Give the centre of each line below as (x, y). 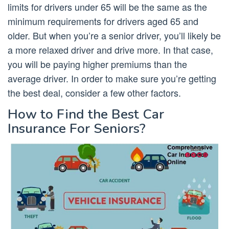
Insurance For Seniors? (77, 129)
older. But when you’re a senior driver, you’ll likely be (114, 36)
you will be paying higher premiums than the (97, 64)
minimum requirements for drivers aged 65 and (103, 21)
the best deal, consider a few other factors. (94, 93)
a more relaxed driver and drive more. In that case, (110, 50)
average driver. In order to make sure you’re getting (112, 78)
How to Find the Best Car (86, 114)
